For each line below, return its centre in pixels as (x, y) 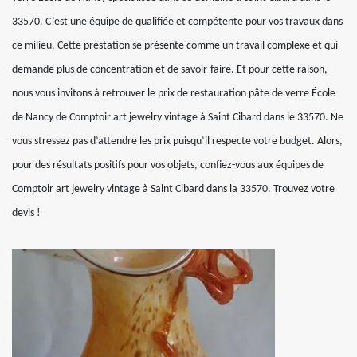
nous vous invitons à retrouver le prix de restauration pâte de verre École (174, 94)
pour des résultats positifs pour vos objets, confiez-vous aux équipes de (168, 165)
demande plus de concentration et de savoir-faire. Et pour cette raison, (170, 70)
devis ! (26, 213)
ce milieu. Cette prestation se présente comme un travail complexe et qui (175, 46)
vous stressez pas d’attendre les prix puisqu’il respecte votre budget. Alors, (177, 141)
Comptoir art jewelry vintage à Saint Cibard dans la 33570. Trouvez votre (173, 189)
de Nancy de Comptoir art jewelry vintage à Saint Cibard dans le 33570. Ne (178, 118)
